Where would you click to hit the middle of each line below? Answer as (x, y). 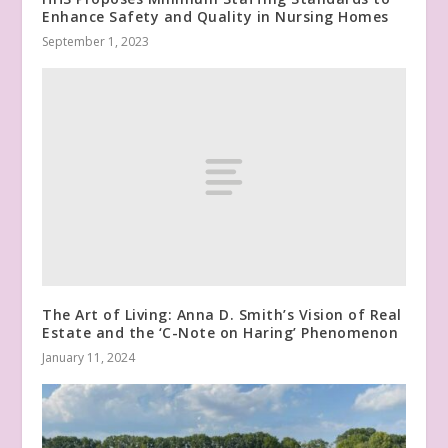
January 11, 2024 (89, 357)
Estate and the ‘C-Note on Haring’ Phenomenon (220, 332)
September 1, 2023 (96, 42)
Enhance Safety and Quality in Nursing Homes (215, 17)
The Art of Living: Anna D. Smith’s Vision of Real (222, 314)
